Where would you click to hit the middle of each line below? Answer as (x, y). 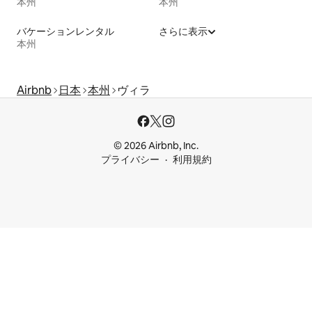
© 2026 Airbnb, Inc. (156, 146)
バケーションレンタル (65, 32)
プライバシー (130, 160)
